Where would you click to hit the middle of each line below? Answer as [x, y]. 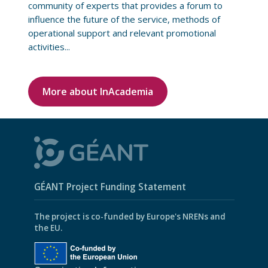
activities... [49, 46]
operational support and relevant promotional [122, 33]
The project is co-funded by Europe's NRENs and [130, 217]
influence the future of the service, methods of [124, 19]
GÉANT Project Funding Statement [110, 187]
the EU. [48, 228]
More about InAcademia [98, 92]
